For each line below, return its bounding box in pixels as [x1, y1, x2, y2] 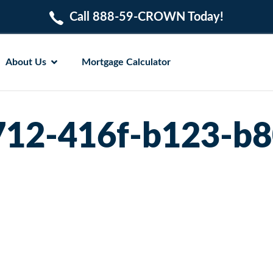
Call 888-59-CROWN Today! [69, 10, 224, 23]
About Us [5, 57, 46, 67]
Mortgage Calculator [81, 57, 171, 67]
